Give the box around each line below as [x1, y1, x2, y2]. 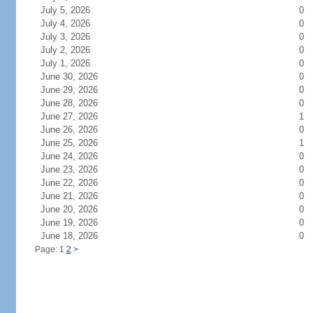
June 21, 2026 [40, 191, 115, 201]
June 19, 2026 [40, 217, 115, 228]
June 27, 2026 [40, 111, 115, 122]
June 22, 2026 [40, 177, 115, 188]
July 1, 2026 [40, 58, 107, 68]
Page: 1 [34, 245, 66, 254]
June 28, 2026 [40, 98, 115, 108]
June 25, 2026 [40, 138, 115, 148]
